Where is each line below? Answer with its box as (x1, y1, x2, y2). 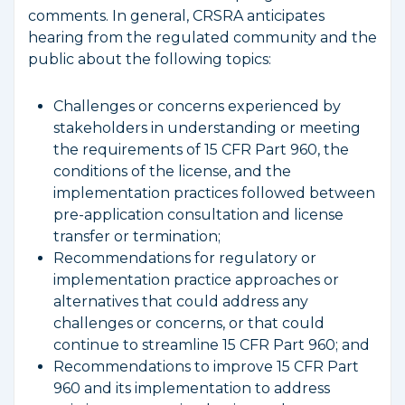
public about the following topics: (28, 51, 271, 68)
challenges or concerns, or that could (53, 315, 325, 332)
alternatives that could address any (53, 293, 308, 310)
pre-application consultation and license (53, 206, 344, 223)
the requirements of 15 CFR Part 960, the (53, 141, 349, 158)
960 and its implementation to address (53, 380, 330, 397)
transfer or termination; (53, 228, 221, 245)
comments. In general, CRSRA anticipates (28, 7, 325, 24)
